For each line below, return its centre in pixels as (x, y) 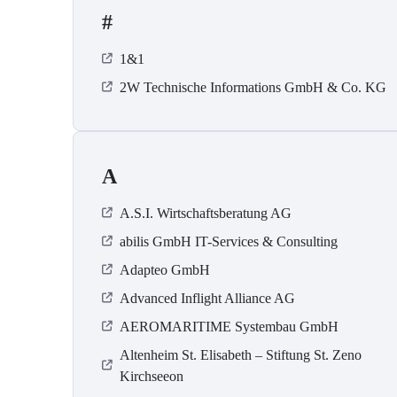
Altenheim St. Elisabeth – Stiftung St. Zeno (241, 355)
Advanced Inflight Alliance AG (207, 299)
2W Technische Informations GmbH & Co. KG (253, 88)
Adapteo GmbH (165, 270)
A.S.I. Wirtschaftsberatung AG (206, 214)
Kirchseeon (152, 377)
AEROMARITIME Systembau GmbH (229, 327)
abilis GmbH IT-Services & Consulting (229, 242)
